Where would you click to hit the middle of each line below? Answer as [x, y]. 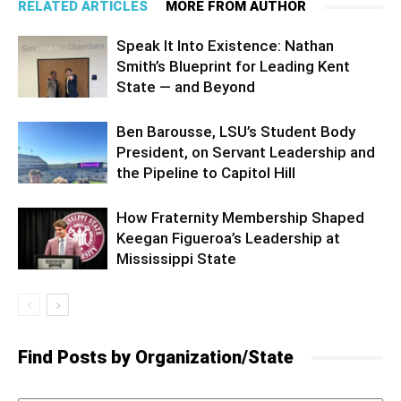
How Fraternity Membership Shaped [240, 218]
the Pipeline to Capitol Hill [206, 173]
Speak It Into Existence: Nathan [225, 46]
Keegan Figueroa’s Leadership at [228, 239]
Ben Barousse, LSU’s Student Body [236, 132]
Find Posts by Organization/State [156, 358]
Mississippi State [176, 259]
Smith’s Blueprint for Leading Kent [233, 67]
